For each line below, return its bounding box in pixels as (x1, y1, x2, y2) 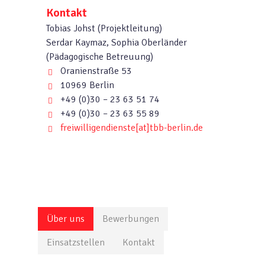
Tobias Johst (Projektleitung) (46, 22, 162, 35)
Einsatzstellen (47, 236, 105, 248)
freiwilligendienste (60, 122, 135, 134)
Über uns (47, 212, 85, 225)
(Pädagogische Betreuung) (46, 51, 153, 63)
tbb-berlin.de (149, 122, 203, 134)
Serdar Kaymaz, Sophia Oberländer (46, 37, 187, 49)
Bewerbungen (102, 212, 160, 225)
